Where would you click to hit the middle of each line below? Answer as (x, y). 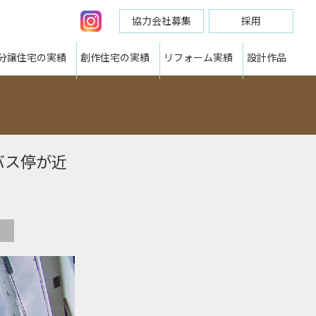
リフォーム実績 (198, 57)
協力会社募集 (162, 20)
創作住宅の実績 (115, 57)
